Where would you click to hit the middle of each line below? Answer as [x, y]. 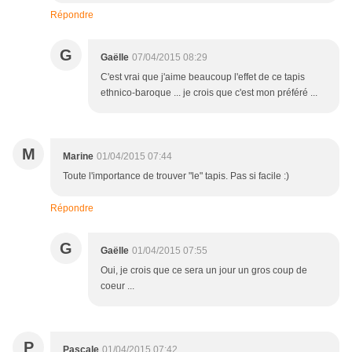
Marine [78, 157]
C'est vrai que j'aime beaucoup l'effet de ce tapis [203, 77]
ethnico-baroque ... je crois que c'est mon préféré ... [209, 93]
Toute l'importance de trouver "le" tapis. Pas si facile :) [176, 176]
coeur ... [117, 286]
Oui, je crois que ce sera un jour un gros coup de [204, 271]
